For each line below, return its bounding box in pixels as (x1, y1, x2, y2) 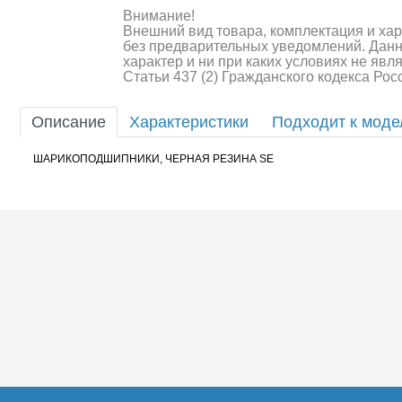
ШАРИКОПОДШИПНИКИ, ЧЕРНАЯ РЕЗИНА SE (33, 153, 274, 165)
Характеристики (129, 113, 249, 131)
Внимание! (123, 8, 195, 23)
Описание (31, 113, 106, 131)
